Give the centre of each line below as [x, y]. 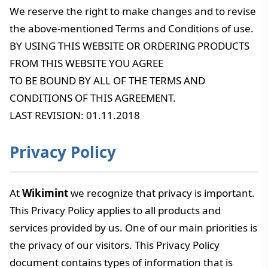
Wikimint [45, 193]
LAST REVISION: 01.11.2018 [75, 115]
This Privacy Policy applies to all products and [115, 210]
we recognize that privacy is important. [162, 193]
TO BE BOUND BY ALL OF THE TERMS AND [107, 80]
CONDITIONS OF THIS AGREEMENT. [93, 98]
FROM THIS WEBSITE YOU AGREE [86, 63]
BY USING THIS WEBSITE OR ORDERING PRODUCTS [130, 46]
